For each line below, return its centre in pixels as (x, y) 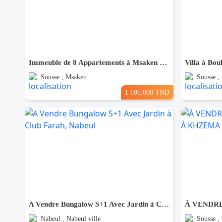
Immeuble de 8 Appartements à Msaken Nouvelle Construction (163, 63)
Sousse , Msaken (64, 77)
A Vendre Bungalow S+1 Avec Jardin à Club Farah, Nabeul (165, 204)
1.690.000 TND (147, 92)
